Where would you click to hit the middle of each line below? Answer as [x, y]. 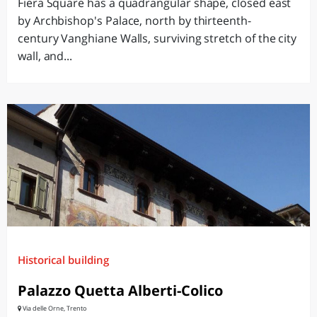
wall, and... [45, 56]
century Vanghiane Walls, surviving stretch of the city [157, 38]
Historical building [63, 260]
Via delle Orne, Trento [54, 308]
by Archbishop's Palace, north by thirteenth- [134, 21]
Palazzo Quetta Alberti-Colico [120, 290]
